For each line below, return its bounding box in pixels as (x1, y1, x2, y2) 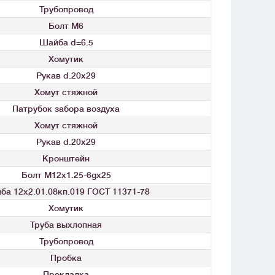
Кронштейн (42, 153, 90, 164)
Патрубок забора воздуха (12, 104, 120, 114)
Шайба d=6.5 (39, 37, 93, 48)
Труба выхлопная (30, 220, 102, 230)
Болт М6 (48, 21, 83, 31)
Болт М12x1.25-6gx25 (21, 170, 111, 180)
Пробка (50, 253, 82, 263)
